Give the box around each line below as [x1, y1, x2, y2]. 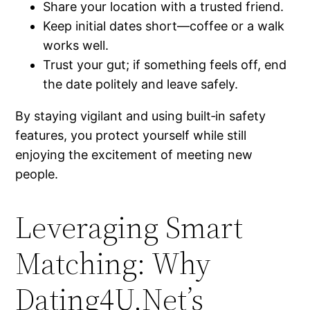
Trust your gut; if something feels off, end [43, 57, 287, 73]
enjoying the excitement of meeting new [15, 147, 253, 163]
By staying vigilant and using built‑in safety [15, 109, 266, 124]
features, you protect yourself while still [15, 128, 247, 143]
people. [15, 167, 59, 182]
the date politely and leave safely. [43, 77, 239, 92]
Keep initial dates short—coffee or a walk [43, 19, 285, 34]
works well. [43, 38, 109, 53]
